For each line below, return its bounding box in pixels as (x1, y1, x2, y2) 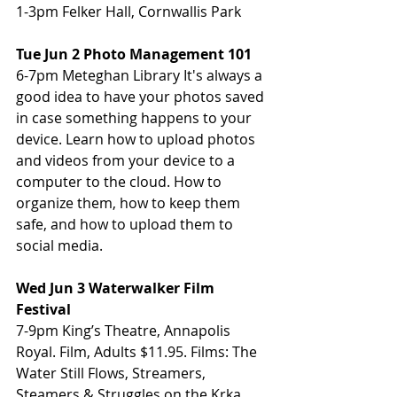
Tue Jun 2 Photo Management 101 (16, 44, 252, 65)
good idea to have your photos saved (16, 87, 268, 107)
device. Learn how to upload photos (16, 129, 259, 150)
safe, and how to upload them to (16, 214, 237, 235)
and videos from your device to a (16, 151, 238, 171)
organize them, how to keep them (16, 193, 244, 214)
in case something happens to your (16, 108, 255, 128)
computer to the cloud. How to (16, 172, 225, 192)
